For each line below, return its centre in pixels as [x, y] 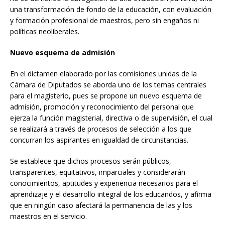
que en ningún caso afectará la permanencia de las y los [101, 205]
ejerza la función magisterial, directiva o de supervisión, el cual [111, 118]
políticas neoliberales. [45, 31]
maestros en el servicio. [48, 216]
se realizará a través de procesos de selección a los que [101, 129]
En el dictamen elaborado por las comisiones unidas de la [103, 73]
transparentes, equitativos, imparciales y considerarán [98, 172]
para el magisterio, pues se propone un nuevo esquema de [106, 95]
